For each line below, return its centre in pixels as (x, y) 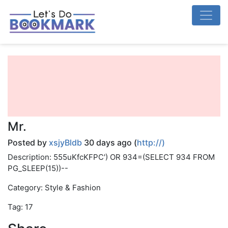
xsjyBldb (65, 142)
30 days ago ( (109, 142)
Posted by (28, 142)
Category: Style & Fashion (54, 188)
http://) (151, 142)
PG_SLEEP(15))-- (38, 168)
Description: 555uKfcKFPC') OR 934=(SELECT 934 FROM (111, 157)
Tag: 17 (20, 207)
